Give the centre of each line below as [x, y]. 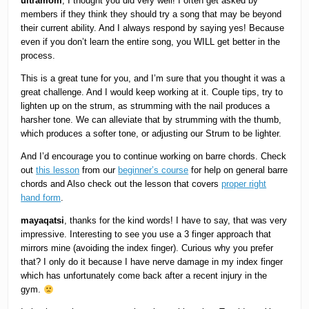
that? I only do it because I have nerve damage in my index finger [152, 262]
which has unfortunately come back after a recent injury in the [144, 276]
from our [99, 170]
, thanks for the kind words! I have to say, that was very [176, 221]
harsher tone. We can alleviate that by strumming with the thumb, [151, 120]
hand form [41, 198]
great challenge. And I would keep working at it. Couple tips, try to [152, 92]
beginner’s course [153, 170]
